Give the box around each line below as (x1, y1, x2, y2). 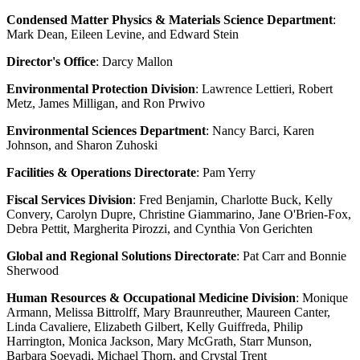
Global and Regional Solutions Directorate (6, 248, 236, 263)
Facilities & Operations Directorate (6, 165, 196, 179)
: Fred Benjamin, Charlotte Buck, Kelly (133, 192, 333, 207)
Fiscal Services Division (6, 192, 133, 207)
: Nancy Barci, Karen (206, 123, 314, 137)
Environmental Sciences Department (6, 123, 206, 137)
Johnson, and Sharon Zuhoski (6, 137, 157, 152)
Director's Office (6, 54, 96, 68)
